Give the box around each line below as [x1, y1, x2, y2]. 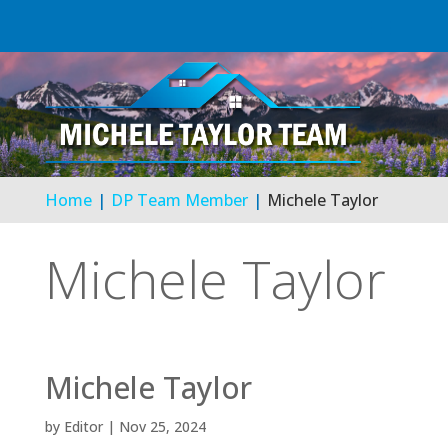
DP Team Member [110, 189, 248, 212]
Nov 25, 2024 [118, 417, 206, 437]
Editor [63, 417, 103, 437]
